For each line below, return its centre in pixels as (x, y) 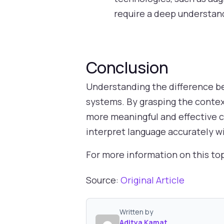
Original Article (152, 180)
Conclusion (127, 67)
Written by (136, 211)
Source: (103, 180)
